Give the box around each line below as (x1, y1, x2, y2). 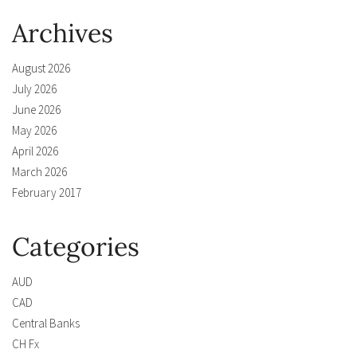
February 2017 (12, 185, 81, 201)
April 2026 (12, 143, 58, 159)
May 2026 (12, 123, 57, 139)
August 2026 (12, 61, 70, 76)
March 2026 (12, 164, 67, 180)
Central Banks (12, 316, 80, 331)
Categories (12, 230, 139, 264)
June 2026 (12, 102, 61, 118)
